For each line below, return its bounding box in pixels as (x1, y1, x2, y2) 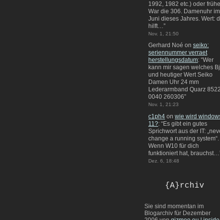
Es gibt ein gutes (163, 120, 207, 127)
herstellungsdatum (148, 56, 198, 64)
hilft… (148, 23, 164, 30)
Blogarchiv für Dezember (144, 210, 211, 217)
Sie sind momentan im (144, 203, 204, 210)
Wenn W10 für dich (148, 142, 199, 149)
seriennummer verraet (148, 49, 207, 56)
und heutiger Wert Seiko (148, 71, 213, 79)
